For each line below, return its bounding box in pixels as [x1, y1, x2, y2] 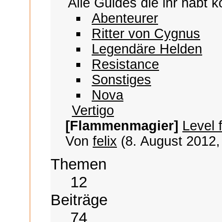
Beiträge [51, 191, 108, 209]
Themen [51, 155, 107, 173]
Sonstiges [92, 72, 151, 87]
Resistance [92, 56, 159, 72]
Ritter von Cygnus [92, 26, 200, 41]
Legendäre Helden [92, 41, 202, 56]
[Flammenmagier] [65, 118, 178, 133]
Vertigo [72, 103, 114, 118]
